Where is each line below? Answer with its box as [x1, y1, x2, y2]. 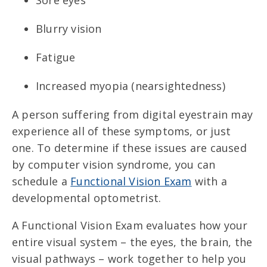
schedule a [12, 174, 71, 189]
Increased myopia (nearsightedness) [36, 79, 225, 94]
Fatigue [36, 50, 76, 65]
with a [191, 174, 228, 189]
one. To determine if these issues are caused [12, 141, 247, 156]
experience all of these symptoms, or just [12, 124, 231, 139]
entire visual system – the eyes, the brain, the [12, 235, 253, 250]
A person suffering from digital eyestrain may [12, 107, 253, 122]
